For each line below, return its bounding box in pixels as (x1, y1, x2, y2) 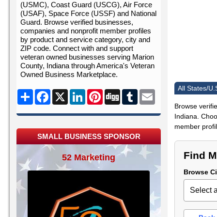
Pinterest (103, 88, 131, 97)
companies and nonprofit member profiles (20, 27, 151, 35)
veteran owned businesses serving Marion (20, 53, 154, 62)
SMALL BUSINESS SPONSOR (37, 132, 140, 140)
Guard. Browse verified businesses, (20, 18, 133, 27)
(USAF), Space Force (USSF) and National (20, 9, 156, 18)
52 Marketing (62, 152, 115, 162)
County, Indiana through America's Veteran (20, 62, 155, 70)
